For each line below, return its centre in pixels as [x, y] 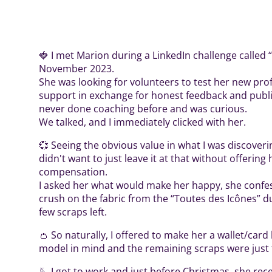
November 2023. [76, 69]
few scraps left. [73, 212]
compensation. [73, 172]
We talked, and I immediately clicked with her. [142, 122]
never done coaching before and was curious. [143, 109]
